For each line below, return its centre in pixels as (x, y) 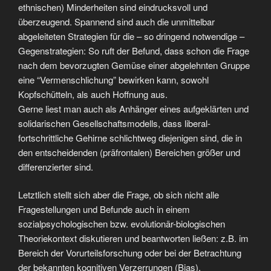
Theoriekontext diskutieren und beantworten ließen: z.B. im (133, 238)
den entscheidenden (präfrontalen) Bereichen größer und (129, 152)
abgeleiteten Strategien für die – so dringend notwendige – (131, 36)
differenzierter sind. (56, 166)
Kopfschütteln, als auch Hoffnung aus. (93, 94)
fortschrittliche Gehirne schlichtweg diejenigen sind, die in (130, 137)
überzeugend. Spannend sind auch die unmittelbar (116, 21)
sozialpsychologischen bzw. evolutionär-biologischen (122, 224)
